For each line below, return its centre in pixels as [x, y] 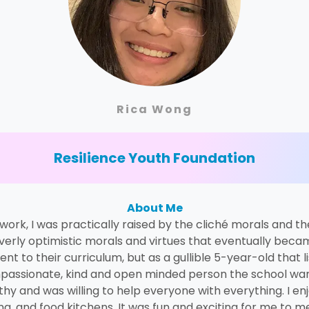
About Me [154, 208]
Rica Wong [154, 109]
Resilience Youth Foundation [154, 158]
